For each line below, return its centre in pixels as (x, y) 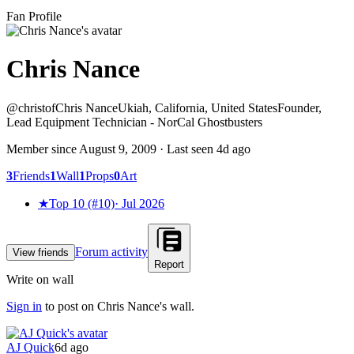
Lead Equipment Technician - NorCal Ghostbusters (134, 122)
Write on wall (40, 279)
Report (169, 264)
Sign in (24, 306)
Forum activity (111, 251)
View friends (41, 252)
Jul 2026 (143, 203)
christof (37, 107)
